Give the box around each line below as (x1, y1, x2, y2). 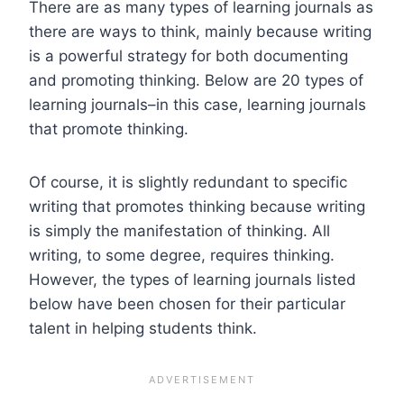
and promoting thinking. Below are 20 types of (29, 70, 363, 89)
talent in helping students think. (29, 318, 257, 337)
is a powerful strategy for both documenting (29, 46, 348, 65)
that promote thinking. (29, 119, 188, 138)
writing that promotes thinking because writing (29, 197, 365, 216)
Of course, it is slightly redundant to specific (29, 172, 347, 191)
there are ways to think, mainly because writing (29, 22, 372, 41)
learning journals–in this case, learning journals (29, 95, 366, 114)
